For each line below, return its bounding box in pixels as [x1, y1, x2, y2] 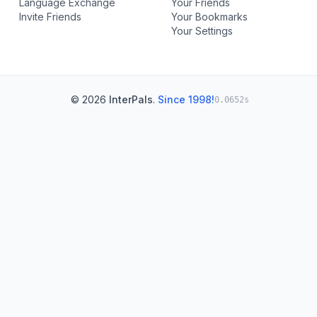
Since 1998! [158, 93, 214, 105]
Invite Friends [19, 11, 82, 23]
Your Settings [171, 25, 233, 37]
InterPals [109, 93, 153, 105]
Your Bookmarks [171, 11, 248, 23]
